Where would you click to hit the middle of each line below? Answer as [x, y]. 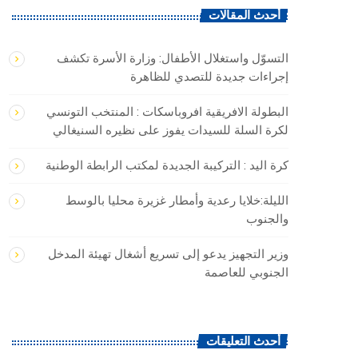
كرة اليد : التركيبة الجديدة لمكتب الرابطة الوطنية [167, 166]
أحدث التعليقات [243, 341]
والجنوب [267, 219]
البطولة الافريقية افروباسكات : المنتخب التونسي [167, 112]
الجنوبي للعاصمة [247, 273]
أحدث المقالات [245, 16]
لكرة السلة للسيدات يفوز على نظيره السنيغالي [171, 131]
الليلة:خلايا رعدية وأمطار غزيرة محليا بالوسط [177, 201]
